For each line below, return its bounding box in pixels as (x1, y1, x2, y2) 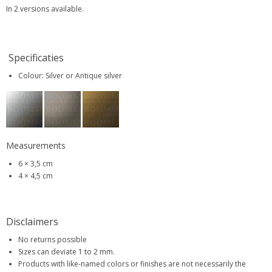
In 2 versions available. (6, 4, 86, 14)
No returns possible (18, 234, 87, 245)
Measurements (6, 140, 66, 151)
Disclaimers (6, 215, 58, 228)
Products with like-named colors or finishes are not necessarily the (18, 259, 246, 269)
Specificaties (6, 51, 64, 64)
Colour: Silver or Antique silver (18, 70, 122, 81)
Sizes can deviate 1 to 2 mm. (18, 246, 115, 257)
